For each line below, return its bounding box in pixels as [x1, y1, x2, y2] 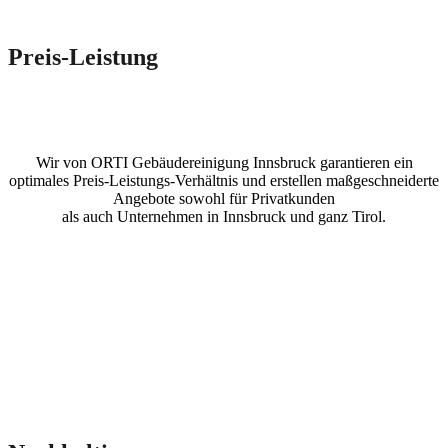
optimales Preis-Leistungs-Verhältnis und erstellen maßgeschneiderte [9, 171, 439, 189]
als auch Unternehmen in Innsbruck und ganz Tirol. [62, 207, 386, 225]
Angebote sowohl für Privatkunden [113, 189, 335, 207]
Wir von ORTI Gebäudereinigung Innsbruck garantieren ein [35, 153, 413, 171]
